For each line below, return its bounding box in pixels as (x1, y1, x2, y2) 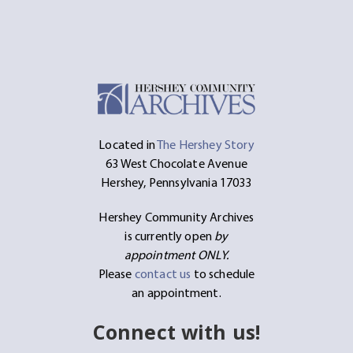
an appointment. (132, 284, 221, 300)
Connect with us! (92, 318, 261, 345)
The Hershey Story (157, 136, 255, 152)
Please (98, 265, 135, 281)
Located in (98, 136, 158, 152)
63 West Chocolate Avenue (106, 154, 247, 171)
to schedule (191, 265, 255, 281)
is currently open (124, 227, 215, 243)
